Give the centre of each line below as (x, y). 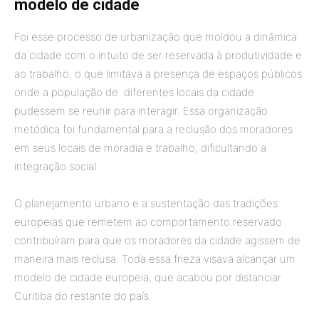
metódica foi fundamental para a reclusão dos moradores (153, 129)
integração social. (58, 166)
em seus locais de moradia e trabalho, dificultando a (140, 147)
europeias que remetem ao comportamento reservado (148, 221)
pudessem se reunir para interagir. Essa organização (141, 110)
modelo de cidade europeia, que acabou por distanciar (148, 277)
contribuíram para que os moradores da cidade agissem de (157, 240)
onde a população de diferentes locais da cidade (134, 92)
